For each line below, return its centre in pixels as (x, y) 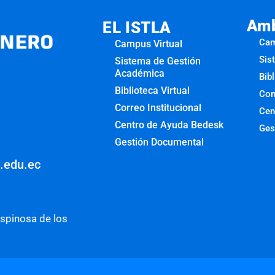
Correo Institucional (158, 107)
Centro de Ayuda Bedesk (169, 125)
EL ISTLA (137, 27)
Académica (140, 73)
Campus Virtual (149, 44)
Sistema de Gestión (158, 61)
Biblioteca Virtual (153, 90)
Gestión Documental (160, 142)
